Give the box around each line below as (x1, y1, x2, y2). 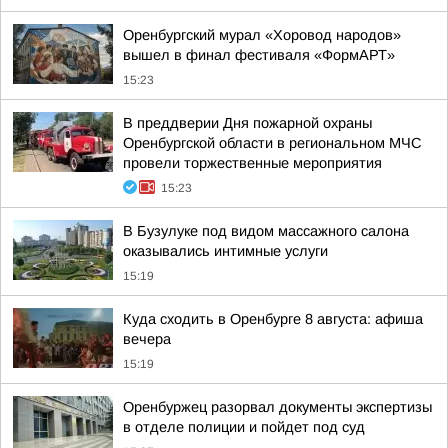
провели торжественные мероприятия (123, 155, 382, 171)
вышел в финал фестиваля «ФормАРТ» (123, 47, 395, 63)
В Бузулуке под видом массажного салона (123, 223, 409, 239)
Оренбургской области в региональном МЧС (123, 135, 422, 151)
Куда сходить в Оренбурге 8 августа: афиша (123, 311, 423, 327)
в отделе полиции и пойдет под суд (123, 419, 365, 435)
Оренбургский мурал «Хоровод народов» (123, 27, 401, 43)
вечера (123, 331, 171, 347)
